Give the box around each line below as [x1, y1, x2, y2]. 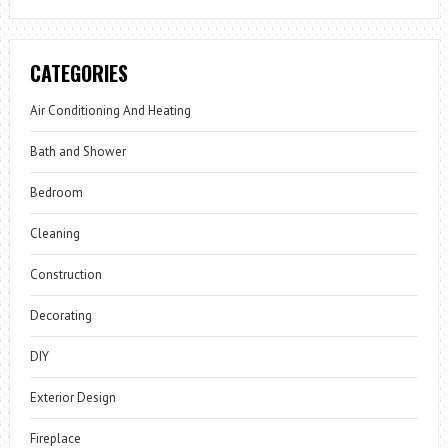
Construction [29, 266, 102, 284]
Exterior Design [29, 389, 116, 407]
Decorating [29, 307, 92, 325]
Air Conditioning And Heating [29, 102, 191, 120]
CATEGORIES [29, 58, 128, 89]
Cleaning [29, 225, 80, 243]
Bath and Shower [29, 143, 126, 161]
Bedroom [29, 184, 83, 202]
